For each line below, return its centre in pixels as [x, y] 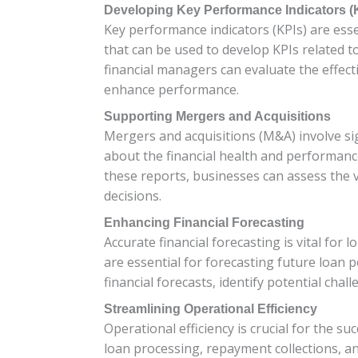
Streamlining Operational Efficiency [211, 308]
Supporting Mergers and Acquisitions [217, 116]
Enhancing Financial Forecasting [204, 222]
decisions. [133, 195]
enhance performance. [171, 89]
